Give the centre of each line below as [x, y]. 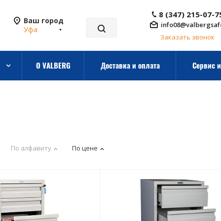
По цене [85, 148]
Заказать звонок [187, 37]
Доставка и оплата [130, 65]
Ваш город [44, 20]
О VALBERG [53, 65]
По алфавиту [31, 148]
